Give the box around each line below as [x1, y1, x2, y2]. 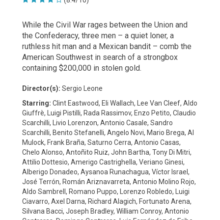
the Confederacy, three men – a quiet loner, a [22, 31, 174, 40]
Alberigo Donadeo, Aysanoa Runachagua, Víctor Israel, [22, 168, 190, 176]
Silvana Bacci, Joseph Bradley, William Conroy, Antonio [22, 207, 189, 215]
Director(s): [22, 84, 60, 92]
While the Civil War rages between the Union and [22, 20, 188, 29]
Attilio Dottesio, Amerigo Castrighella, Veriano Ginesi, [22, 158, 185, 166]
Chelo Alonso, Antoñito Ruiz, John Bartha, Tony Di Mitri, [22, 148, 192, 156]
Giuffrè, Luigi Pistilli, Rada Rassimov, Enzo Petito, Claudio [22, 109, 196, 117]
